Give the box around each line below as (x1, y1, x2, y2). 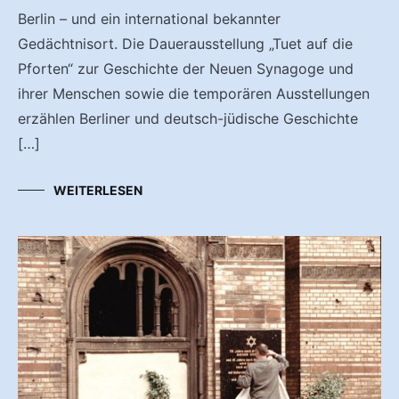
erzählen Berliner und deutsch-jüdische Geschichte (18, 109, 358, 127)
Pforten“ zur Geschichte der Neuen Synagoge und (18, 59, 354, 77)
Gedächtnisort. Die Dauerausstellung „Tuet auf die (18, 34, 353, 53)
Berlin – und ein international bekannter (18, 9, 281, 28)
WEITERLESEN (53, 182, 142, 198)
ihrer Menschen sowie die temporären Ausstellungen (18, 84, 370, 102)
